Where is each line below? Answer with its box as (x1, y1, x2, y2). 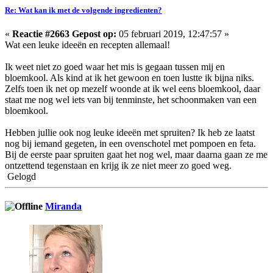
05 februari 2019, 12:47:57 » (116, 28, 229, 39)
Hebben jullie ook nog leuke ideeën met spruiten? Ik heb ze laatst (5, 127, 255, 138)
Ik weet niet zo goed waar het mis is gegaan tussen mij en (5, 61, 225, 72)
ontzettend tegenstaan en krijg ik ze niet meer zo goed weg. (5, 160, 232, 171)
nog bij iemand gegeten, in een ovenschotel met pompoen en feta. (5, 138, 256, 149)
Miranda (45, 201, 82, 212)
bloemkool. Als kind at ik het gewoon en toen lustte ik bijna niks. (5, 72, 254, 83)
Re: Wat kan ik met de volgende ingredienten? (5, 5, 162, 15)
